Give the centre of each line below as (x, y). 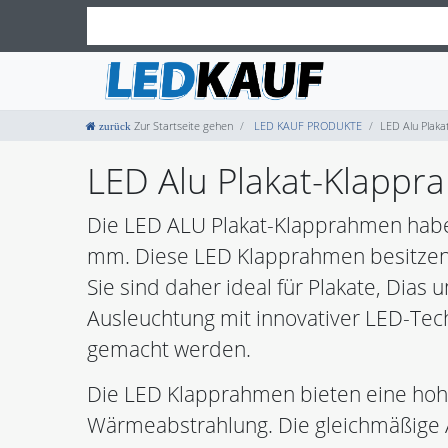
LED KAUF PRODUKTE (306, 126)
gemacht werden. (169, 349)
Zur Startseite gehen (183, 126)
